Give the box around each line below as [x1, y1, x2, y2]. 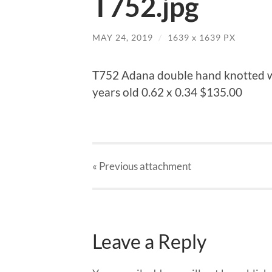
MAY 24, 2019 [92, 32, 153, 42]
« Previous [92, 159, 138, 172]
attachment [138, 159, 191, 172]
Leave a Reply [92, 230, 206, 254]
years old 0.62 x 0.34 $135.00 [92, 85, 242, 100]
